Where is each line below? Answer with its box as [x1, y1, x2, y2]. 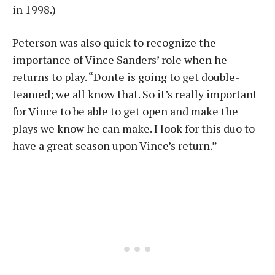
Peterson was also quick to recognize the [12, 35, 216, 50]
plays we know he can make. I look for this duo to [12, 121, 255, 136]
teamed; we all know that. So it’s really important [12, 87, 257, 101]
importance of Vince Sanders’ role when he [12, 52, 227, 67]
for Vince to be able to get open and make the [12, 104, 238, 118]
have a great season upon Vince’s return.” [12, 138, 217, 153]
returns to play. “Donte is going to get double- [12, 69, 239, 84]
